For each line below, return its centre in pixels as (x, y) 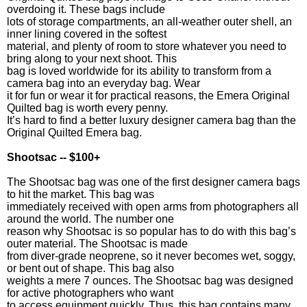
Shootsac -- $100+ (53, 157)
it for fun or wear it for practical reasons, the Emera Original (148, 96)
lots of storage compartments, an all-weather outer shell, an (149, 22)
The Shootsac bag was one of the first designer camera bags (153, 182)
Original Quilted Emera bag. (74, 133)
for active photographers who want (90, 293)
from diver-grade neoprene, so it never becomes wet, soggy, (151, 256)
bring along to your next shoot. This (92, 59)
